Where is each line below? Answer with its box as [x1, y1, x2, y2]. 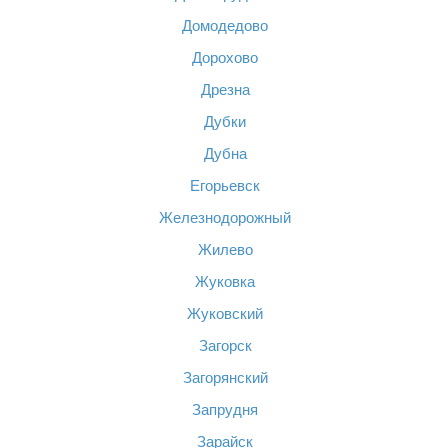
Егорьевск [190, 177, 260, 194]
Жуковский [187, 305, 263, 322]
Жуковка [195, 273, 255, 290]
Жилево [197, 241, 253, 258]
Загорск [198, 337, 252, 354]
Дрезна [200, 81, 250, 98]
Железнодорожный [159, 209, 291, 226]
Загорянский [182, 369, 268, 386]
